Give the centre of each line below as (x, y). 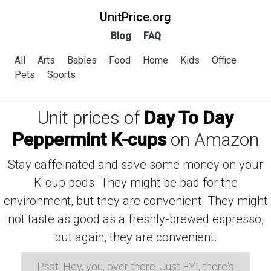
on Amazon (213, 139)
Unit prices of (91, 118)
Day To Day (189, 118)
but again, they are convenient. (135, 237)
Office (224, 60)
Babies (82, 60)
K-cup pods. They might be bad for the (135, 183)
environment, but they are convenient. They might (135, 201)
